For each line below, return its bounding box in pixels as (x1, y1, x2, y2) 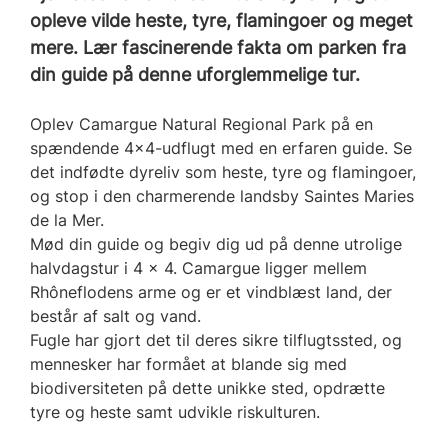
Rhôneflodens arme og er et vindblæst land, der (30, 281, 392, 302)
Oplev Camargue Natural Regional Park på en (30, 113, 373, 134)
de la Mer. (30, 209, 104, 230)
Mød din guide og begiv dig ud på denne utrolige (30, 233, 402, 254)
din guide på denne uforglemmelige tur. (30, 63, 360, 85)
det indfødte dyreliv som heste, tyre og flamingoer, (30, 161, 416, 182)
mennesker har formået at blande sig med (30, 353, 347, 374)
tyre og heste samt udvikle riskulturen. (30, 401, 320, 422)
